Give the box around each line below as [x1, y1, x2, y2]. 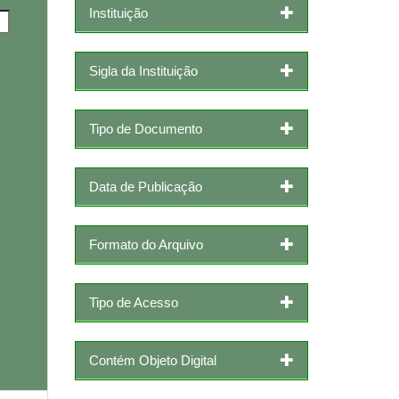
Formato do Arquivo [88, 236, 203, 252]
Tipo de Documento [88, 120, 202, 136]
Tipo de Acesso [88, 294, 178, 310]
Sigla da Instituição [88, 62, 198, 78]
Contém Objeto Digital [88, 352, 216, 368]
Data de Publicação [88, 178, 202, 194]
